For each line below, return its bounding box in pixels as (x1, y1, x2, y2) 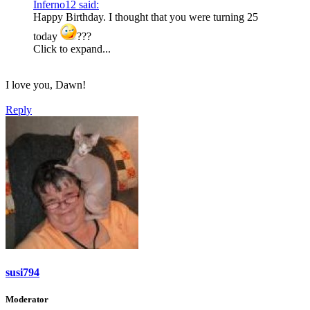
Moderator (6, 294, 48, 305)
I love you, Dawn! (6, 78, 86, 91)
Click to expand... (33, 42, 111, 55)
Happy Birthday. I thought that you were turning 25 (33, 10, 258, 23)
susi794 (6, 266, 39, 279)
